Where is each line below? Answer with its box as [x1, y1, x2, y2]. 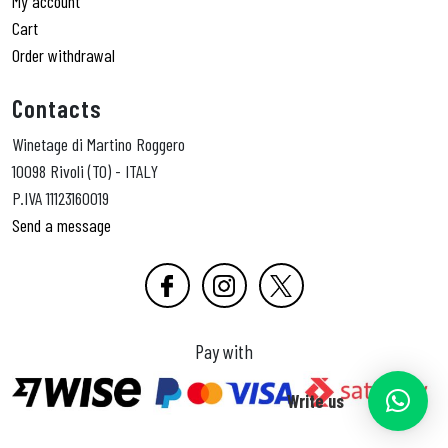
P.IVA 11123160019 [12, 187, 109, 210]
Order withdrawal [12, 44, 115, 67]
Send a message [12, 214, 111, 237]
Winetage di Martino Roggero [12, 133, 185, 156]
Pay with [195, 339, 253, 364]
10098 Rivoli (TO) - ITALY [12, 160, 158, 183]
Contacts [12, 93, 102, 124]
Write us [287, 389, 344, 412]
